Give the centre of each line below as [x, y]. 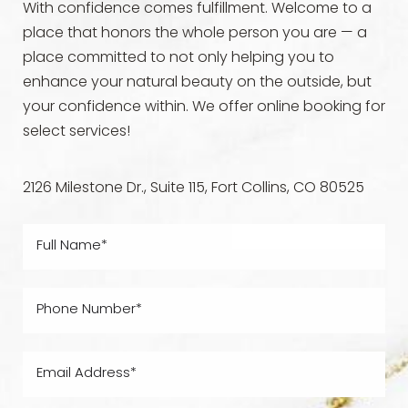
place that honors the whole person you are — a [195, 33]
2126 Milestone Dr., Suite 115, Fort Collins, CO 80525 [194, 188]
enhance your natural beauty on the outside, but [197, 82]
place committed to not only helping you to [178, 58]
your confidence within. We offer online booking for [204, 107]
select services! [76, 132]
